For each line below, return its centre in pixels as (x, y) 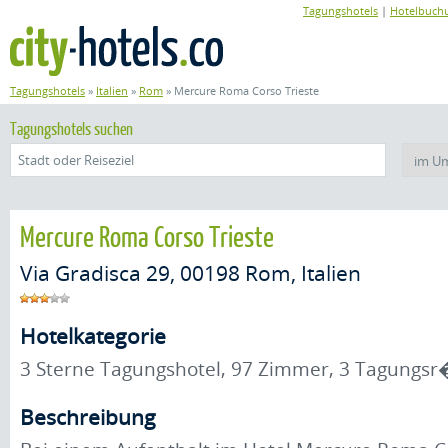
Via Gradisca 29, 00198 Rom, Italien (190, 273)
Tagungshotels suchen (71, 128)
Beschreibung (88, 417)
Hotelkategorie (93, 336)
